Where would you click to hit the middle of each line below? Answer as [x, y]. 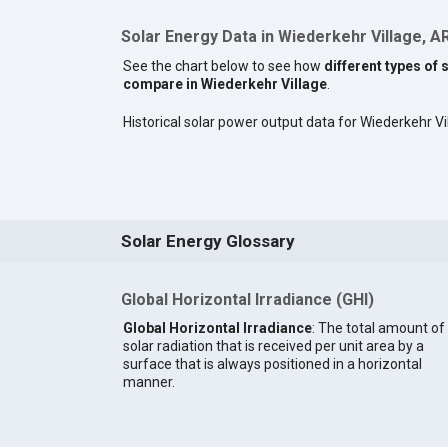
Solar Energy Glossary [207, 241]
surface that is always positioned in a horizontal [272, 363]
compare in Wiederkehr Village [224, 84]
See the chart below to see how [223, 66]
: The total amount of [378, 327]
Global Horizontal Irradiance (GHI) [247, 300]
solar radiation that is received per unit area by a [273, 345]
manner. [148, 381]
